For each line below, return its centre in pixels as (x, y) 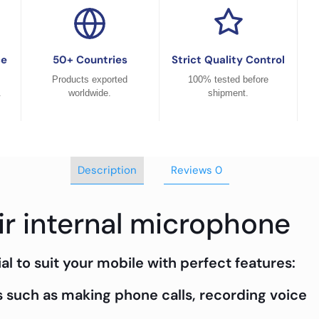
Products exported (90, 79)
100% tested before (229, 79)
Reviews (193, 170)
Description (107, 170)
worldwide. (90, 93)
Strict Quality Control (229, 60)
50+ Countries (90, 60)
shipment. (229, 93)
